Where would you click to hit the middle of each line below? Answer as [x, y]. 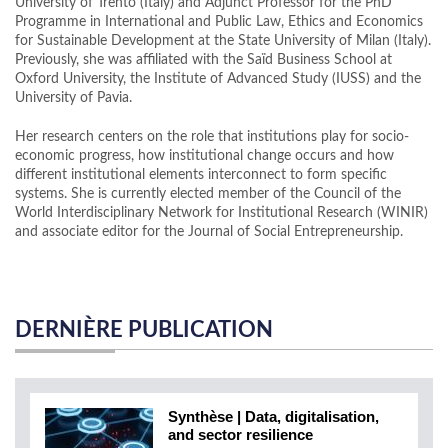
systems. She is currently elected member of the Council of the [208, 194]
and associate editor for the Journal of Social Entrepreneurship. [209, 232]
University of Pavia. [75, 98]
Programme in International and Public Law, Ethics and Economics [219, 22]
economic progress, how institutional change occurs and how [204, 156]
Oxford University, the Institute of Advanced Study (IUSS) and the [218, 79]
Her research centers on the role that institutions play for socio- [212, 137]
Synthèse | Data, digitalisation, [273, 417]
